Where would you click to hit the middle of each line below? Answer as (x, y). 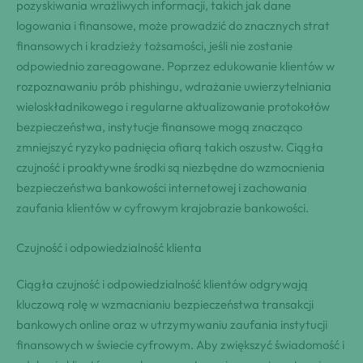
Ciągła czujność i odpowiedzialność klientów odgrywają (162, 284)
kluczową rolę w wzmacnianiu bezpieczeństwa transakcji (165, 304)
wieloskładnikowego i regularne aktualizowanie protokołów (173, 106)
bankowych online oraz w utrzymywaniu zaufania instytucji (172, 324)
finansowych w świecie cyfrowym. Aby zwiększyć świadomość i (180, 344)
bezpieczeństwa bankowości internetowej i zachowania (162, 187)
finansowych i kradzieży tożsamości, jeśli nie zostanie (154, 45)
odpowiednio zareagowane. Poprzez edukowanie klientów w (175, 66)
